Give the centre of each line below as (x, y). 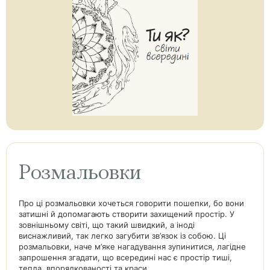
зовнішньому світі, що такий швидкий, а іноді (107, 225)
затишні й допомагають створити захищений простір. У (127, 214)
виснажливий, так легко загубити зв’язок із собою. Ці (122, 236)
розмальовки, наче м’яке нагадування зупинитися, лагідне (132, 246)
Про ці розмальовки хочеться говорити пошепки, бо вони (131, 203)
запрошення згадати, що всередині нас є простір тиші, (125, 257)
